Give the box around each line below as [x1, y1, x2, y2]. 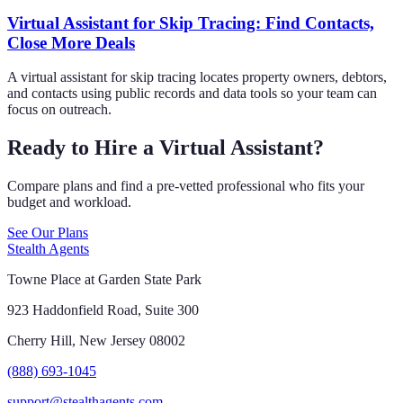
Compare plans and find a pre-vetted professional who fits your [7, 178, 364, 194]
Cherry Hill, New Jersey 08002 [7, 333, 185, 349]
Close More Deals [7, 32, 135, 52]
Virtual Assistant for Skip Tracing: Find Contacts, [7, 13, 374, 32]
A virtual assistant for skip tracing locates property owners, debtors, [7, 69, 387, 85]
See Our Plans [7, 225, 88, 241]
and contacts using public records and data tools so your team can [7, 85, 377, 102]
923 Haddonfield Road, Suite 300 [7, 302, 199, 318]
